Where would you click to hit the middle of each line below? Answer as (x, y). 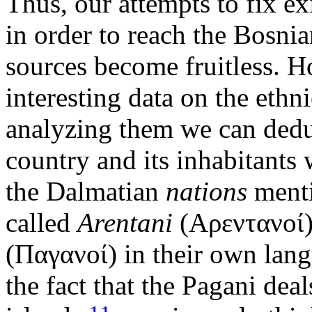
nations (206, 191)
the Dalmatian (86, 191)
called (41, 223)
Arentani (125, 223)
